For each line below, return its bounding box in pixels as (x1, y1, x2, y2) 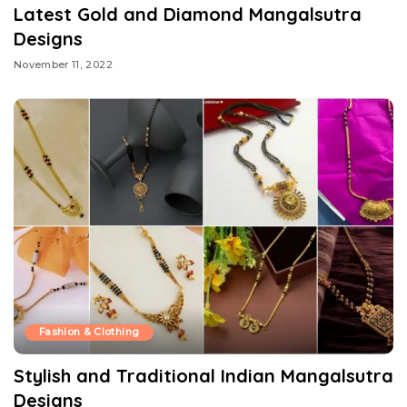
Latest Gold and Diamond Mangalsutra (14, 2, 362, 25)
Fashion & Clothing (39, 326, 140, 339)
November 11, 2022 (14, 58, 113, 72)
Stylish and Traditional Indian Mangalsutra (14, 364, 393, 388)
